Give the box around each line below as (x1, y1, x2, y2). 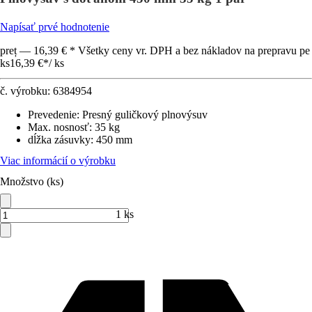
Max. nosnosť (28, 121, 89, 133)
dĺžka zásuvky (28, 134, 91, 146)
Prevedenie (28, 109, 77, 120)
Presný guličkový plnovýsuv (82, 109, 208, 120)
